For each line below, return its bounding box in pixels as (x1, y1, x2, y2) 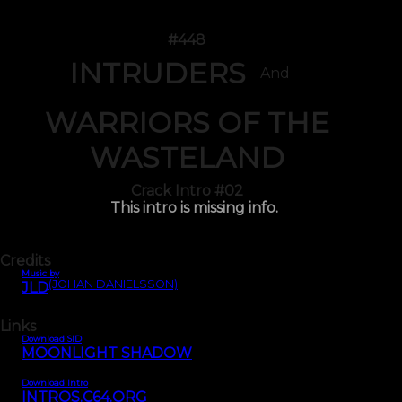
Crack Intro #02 (130, 182, 243, 200)
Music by (22, 268, 59, 279)
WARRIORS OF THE (44, 105, 329, 141)
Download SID (22, 334, 82, 345)
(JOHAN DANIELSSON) (48, 277, 178, 292)
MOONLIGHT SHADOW (22, 345, 192, 363)
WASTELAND (89, 140, 284, 176)
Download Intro (22, 378, 88, 389)
